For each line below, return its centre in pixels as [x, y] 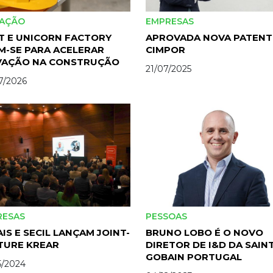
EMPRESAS [171, 22]
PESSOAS [168, 216]
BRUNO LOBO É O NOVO [204, 232]
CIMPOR [165, 50]
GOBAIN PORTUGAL [194, 257]
